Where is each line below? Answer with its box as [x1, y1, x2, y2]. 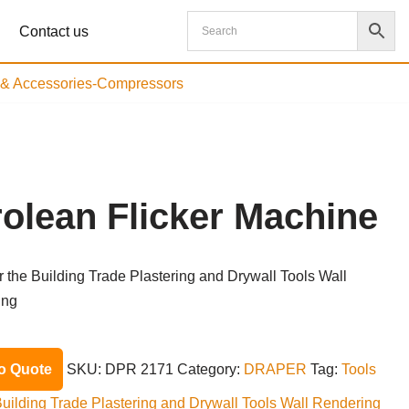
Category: [177, 362, 245, 377]
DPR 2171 [105, 362, 174, 377]
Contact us [19, 24, 89, 39]
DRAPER [244, 362, 308, 377]
